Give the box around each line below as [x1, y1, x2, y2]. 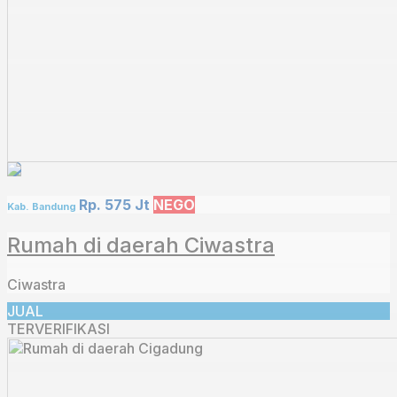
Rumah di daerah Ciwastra [7, 232, 275, 258]
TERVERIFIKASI [7, 319, 110, 338]
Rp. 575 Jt [79, 195, 150, 214]
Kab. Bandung [7, 199, 79, 213]
